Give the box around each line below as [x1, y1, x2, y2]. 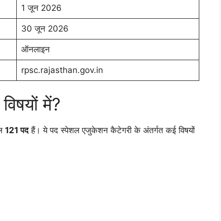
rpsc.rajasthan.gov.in [21, 65, 103, 75]
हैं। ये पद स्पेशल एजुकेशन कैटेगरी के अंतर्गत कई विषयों [29, 125, 195, 135]
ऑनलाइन [21, 44, 50, 55]
